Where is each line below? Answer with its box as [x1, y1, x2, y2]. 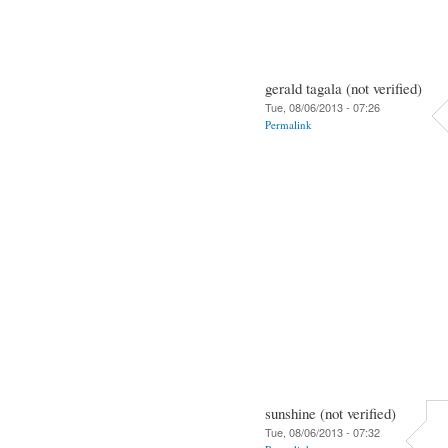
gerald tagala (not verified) [265, 77, 422, 98]
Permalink [265, 116, 312, 132]
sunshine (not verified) [265, 402, 396, 423]
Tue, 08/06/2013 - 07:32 [265, 423, 380, 440]
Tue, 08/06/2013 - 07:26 [265, 98, 380, 115]
